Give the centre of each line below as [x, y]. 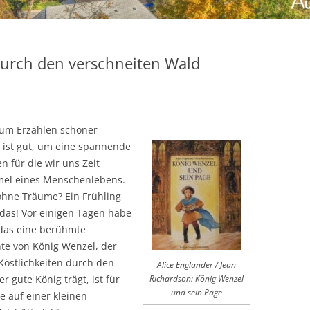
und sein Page [196, 292]
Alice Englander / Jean [196, 264]
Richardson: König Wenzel [196, 278]
